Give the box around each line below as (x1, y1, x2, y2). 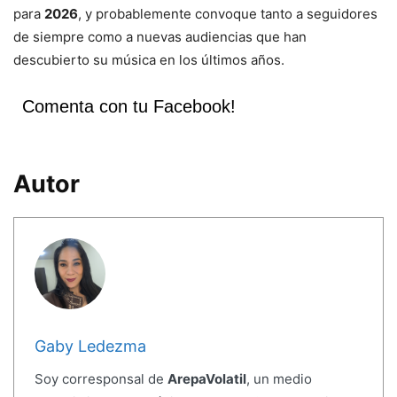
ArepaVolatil (167, 370, 246, 387)
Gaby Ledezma (34, 336, 146, 355)
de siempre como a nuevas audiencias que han (13, 28, 307, 46)
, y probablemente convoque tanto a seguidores (78, 5, 378, 23)
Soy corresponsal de (34, 370, 167, 387)
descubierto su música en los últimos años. (13, 51, 284, 69)
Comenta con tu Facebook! (22, 97, 236, 117)
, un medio (245, 370, 312, 387)
